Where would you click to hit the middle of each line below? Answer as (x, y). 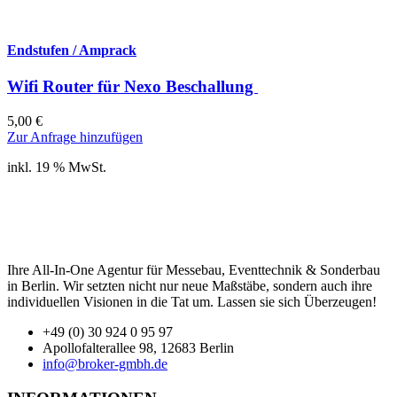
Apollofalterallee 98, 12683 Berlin (138, 347)
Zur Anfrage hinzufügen (75, 136)
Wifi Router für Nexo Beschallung (132, 87)
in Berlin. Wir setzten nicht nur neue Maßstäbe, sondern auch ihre (190, 285)
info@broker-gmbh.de (105, 363)
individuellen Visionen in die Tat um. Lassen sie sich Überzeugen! (192, 301)
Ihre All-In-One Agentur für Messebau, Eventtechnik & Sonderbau (194, 269)
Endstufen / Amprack (72, 50)
